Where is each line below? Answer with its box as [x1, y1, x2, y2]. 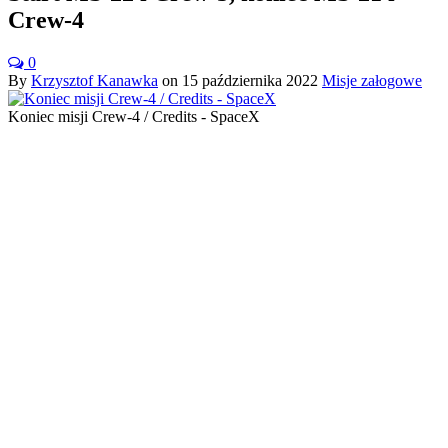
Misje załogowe [322, 71, 422, 89]
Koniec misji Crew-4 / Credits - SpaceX [8, 107, 260, 125]
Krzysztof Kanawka [31, 71, 158, 89]
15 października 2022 [182, 71, 318, 89]
